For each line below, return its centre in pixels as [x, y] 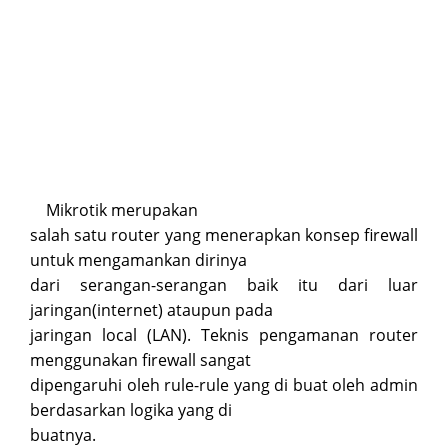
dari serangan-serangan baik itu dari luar [224, 285]
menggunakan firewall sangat [140, 360]
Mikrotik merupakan [122, 210]
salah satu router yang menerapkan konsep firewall [224, 235]
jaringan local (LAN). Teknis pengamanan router [224, 335]
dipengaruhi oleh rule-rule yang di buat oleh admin [224, 385]
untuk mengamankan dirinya [138, 260]
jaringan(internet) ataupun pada [151, 310]
